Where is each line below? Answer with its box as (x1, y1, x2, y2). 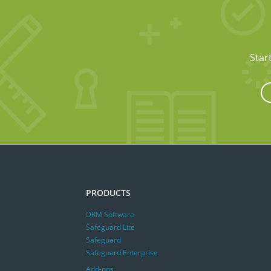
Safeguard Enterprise (86, 247, 158, 258)
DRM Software (86, 209, 134, 220)
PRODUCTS (86, 186, 131, 198)
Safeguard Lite (86, 222, 135, 233)
